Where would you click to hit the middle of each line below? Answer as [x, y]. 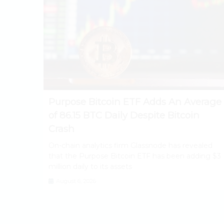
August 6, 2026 [75, 181]
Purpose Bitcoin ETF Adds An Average [135, 102]
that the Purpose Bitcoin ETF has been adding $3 [135, 156]
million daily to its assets [90, 167]
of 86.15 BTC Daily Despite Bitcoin [124, 115]
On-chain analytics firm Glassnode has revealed [130, 146]
